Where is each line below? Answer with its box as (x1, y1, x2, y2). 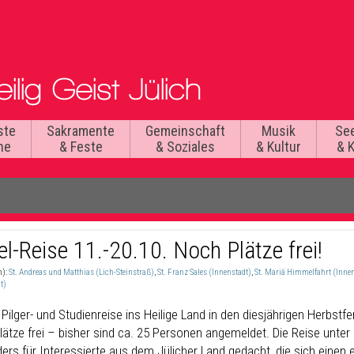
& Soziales (156, 138, 215, 155)
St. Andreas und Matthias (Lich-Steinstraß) (9, 267, 154, 277)
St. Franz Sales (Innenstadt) (157, 267, 251, 277)
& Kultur (256, 138, 301, 155)
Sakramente (47, 122, 115, 139)
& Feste (58, 138, 103, 155)
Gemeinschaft (145, 122, 225, 139)
